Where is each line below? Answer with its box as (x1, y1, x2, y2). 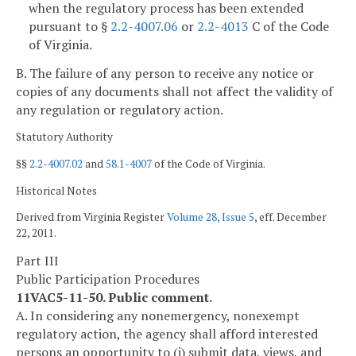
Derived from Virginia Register (16, 210, 167, 225)
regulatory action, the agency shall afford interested (16, 324, 318, 342)
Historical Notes (16, 183, 97, 198)
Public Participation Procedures (16, 269, 199, 288)
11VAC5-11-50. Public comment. (16, 288, 212, 306)
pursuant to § (29, 17, 110, 35)
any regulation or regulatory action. (16, 100, 223, 118)
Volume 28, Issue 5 (167, 210, 254, 225)
